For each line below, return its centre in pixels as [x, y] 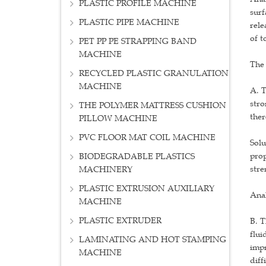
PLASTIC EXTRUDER [120, 221]
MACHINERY [106, 170]
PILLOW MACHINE [118, 119]
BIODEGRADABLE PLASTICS [137, 157]
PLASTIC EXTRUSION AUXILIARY [147, 189]
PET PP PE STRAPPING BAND [138, 42]
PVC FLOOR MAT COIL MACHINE [147, 138]
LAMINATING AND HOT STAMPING [153, 240]
